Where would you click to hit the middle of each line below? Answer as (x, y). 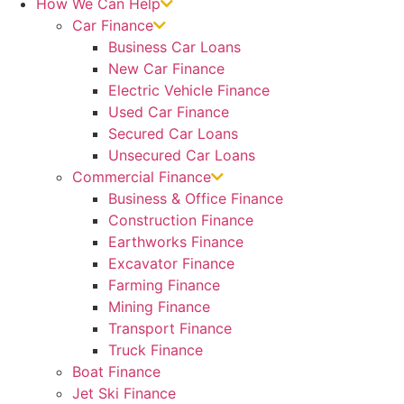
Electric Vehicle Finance (189, 90)
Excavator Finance (171, 263)
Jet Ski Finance (124, 393)
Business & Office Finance (196, 198)
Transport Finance (170, 328)
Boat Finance (116, 372)
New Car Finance (166, 69)
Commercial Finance (142, 177)
